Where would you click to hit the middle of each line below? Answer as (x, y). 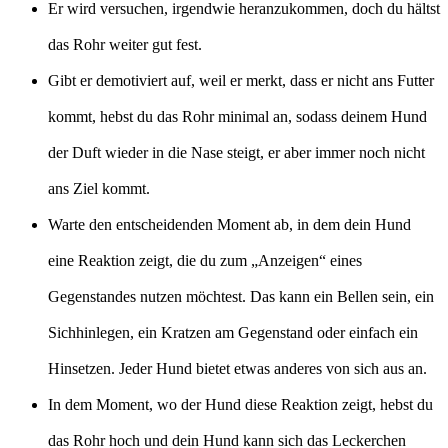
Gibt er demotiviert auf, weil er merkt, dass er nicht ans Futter (241, 80)
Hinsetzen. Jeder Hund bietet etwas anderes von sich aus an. (237, 368)
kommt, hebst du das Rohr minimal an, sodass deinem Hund (237, 116)
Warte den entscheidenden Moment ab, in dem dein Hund (229, 224)
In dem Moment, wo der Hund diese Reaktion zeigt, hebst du (240, 404)
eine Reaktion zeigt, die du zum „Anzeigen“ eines (205, 260)
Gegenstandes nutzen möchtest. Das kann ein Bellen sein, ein (241, 296)
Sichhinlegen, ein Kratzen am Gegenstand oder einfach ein (233, 332)
